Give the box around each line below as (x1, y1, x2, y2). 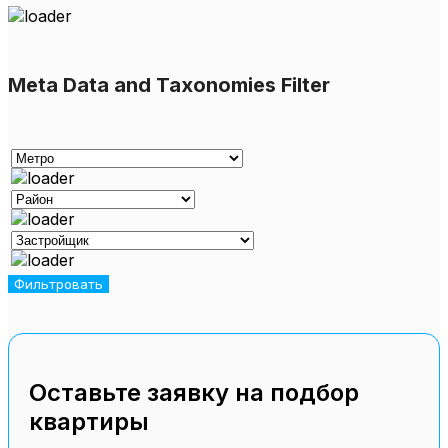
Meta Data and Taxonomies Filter (8, 72, 330, 97)
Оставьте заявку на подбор (29, 377, 359, 407)
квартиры (29, 406, 149, 436)
